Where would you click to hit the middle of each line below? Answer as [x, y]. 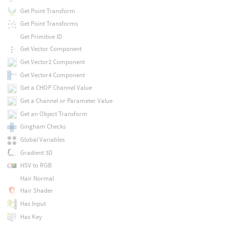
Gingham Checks [43, 127]
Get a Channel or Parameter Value [66, 100]
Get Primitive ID [41, 36]
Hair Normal [37, 179]
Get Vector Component [51, 49]
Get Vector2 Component [52, 62]
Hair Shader [36, 191]
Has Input [33, 204]
